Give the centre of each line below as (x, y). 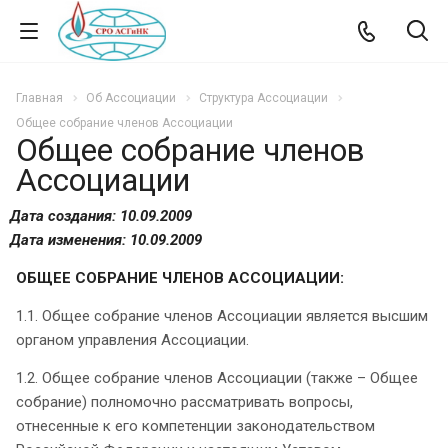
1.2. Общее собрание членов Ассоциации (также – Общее (217, 377)
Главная (39, 98)
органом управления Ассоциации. (132, 339)
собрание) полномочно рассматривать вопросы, (184, 401)
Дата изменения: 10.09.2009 (106, 239)
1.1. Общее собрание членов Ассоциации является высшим (222, 315)
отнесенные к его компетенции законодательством (195, 425)
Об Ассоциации (131, 98)
